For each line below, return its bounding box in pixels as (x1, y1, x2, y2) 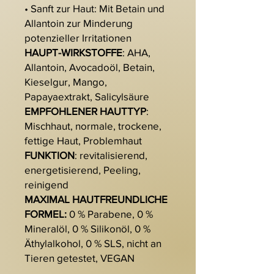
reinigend (24, 179, 68, 191)
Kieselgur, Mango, (24, 76, 107, 88)
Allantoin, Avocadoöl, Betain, (24, 61, 155, 73)
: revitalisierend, (75, 149, 147, 161)
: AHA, (122, 46, 150, 59)
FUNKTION (24, 149, 75, 161)
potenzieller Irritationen (24, 32, 131, 44)
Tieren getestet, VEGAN (24, 252, 135, 264)
